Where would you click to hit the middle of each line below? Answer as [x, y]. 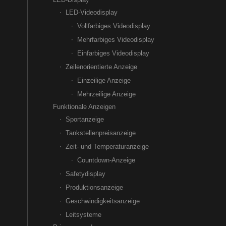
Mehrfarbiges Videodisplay [116, 40]
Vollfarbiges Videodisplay [114, 26]
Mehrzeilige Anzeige [107, 94]
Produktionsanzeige [95, 187]
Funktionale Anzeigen [84, 107]
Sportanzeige [85, 119]
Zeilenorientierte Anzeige [102, 67]
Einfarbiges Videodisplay [114, 53]
